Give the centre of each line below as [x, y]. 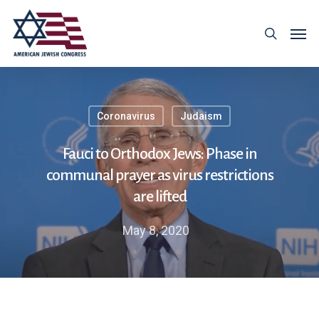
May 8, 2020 [156, 230]
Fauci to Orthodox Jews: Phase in [159, 154]
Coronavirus [126, 116]
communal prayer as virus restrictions [159, 175]
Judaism [201, 116]
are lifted [159, 197]
